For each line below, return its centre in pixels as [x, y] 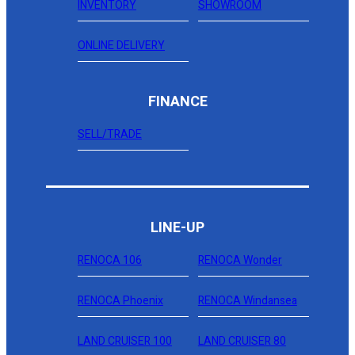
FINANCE [177, 102]
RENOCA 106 [110, 260]
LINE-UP [177, 228]
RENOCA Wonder [240, 260]
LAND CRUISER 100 [125, 341]
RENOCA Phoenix [120, 301]
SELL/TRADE [110, 134]
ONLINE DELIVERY [121, 46]
